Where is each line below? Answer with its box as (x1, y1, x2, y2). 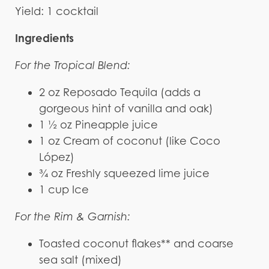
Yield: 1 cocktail (14, 4, 98, 17)
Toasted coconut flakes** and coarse (38, 237, 234, 250)
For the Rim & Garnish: (14, 210, 130, 223)
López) (38, 150, 74, 163)
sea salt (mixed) (38, 253, 122, 266)
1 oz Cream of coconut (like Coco (38, 134, 220, 147)
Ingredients (14, 31, 74, 44)
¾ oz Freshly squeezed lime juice (38, 166, 210, 180)
